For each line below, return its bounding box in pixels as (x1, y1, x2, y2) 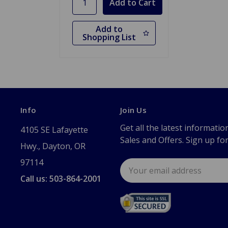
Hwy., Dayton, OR (20, 140, 85, 152)
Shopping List (82, 32, 136, 43)
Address (120, 171, 153, 183)
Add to (95, 23, 123, 35)
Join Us (120, 105, 147, 116)
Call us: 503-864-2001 (20, 173, 101, 185)
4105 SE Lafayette (20, 124, 88, 136)
